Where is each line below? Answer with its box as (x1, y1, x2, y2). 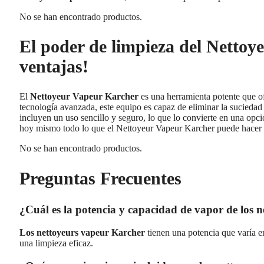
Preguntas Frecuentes (19, 169, 181, 189)
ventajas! (19, 57, 88, 77)
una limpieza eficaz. (19, 237, 93, 248)
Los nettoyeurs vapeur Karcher (19, 227, 145, 237)
